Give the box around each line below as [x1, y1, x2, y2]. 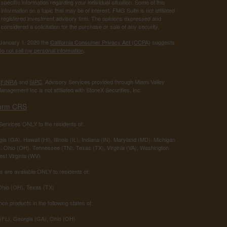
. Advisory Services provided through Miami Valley [42, 78, 165, 86]
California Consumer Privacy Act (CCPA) [50, 38, 150, 47]
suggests [150, 38, 175, 47]
